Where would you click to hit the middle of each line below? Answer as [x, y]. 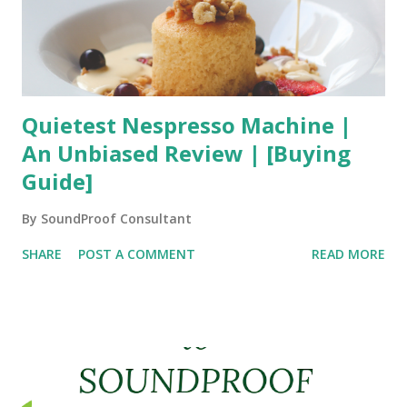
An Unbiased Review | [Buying [186, 153]
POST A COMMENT [137, 254]
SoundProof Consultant [116, 218]
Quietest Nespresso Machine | [187, 125]
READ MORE [348, 254]
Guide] [57, 181]
